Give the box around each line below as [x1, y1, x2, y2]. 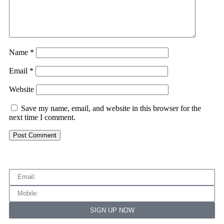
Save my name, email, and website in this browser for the [21, 103, 201, 112]
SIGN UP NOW [89, 206, 134, 214]
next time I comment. [9, 112, 75, 121]
